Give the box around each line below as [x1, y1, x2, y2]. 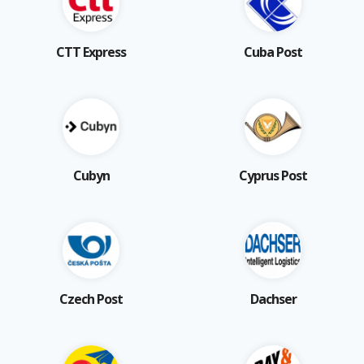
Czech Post [59, 289, 123, 308]
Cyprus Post [239, 166, 307, 184]
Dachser [249, 289, 297, 308]
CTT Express [56, 42, 126, 61]
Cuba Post [244, 42, 302, 61]
